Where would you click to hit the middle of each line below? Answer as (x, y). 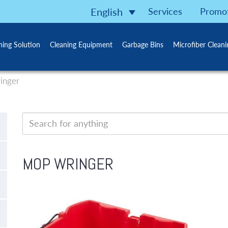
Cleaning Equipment (81, 45)
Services (165, 11)
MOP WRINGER (68, 164)
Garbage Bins (143, 45)
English (107, 12)
